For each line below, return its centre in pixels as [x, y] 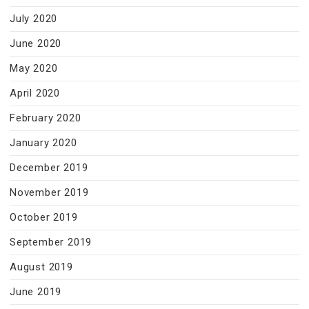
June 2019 [36, 292]
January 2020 [43, 143]
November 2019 [49, 192]
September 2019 [51, 242]
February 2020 [46, 118]
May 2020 [34, 68]
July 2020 [34, 19]
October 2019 [44, 217]
